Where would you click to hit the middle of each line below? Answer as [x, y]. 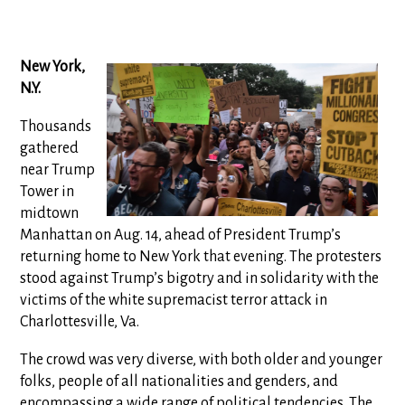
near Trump [58, 170]
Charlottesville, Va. [80, 322]
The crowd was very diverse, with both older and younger [202, 360]
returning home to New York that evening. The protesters [201, 257]
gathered [50, 148]
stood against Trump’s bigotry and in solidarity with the [200, 278]
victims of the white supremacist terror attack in [174, 300]
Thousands [56, 127]
